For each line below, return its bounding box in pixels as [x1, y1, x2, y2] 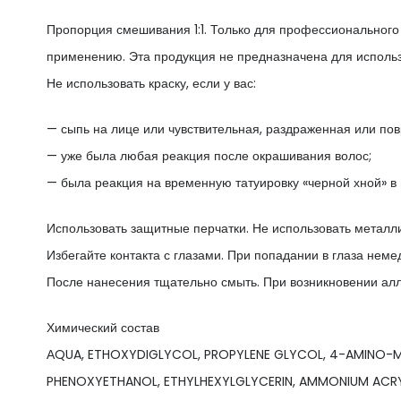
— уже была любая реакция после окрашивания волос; [47, 146, 371, 165]
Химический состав [47, 318, 159, 337]
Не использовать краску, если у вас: [47, 73, 256, 92]
